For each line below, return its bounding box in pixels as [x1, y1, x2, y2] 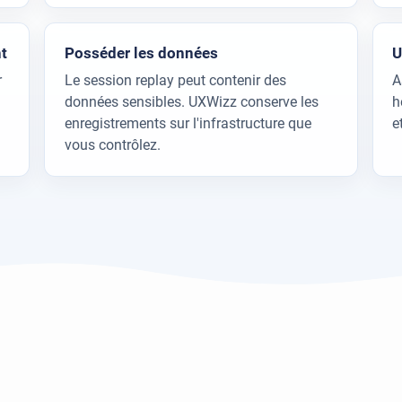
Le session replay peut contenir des [64, 72, 286, 90]
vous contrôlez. [64, 136, 161, 154]
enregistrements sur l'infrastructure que [64, 115, 311, 133]
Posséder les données [64, 43, 218, 62]
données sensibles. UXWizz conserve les [64, 93, 319, 111]
